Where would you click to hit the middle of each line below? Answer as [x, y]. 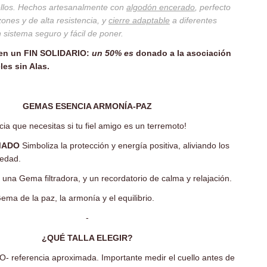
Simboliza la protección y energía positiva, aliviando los [124, 145]
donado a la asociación [182, 53]
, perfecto [212, 7]
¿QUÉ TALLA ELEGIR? [87, 237]
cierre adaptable [139, 20]
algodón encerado [160, 7]
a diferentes [193, 20]
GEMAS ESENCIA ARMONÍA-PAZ [87, 106]
